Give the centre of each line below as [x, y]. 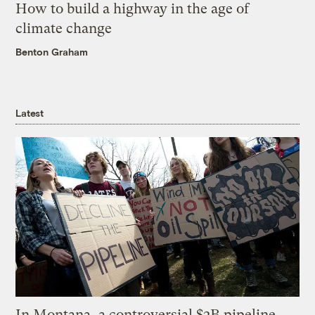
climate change [64, 29]
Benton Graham [52, 52]
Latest [30, 113]
